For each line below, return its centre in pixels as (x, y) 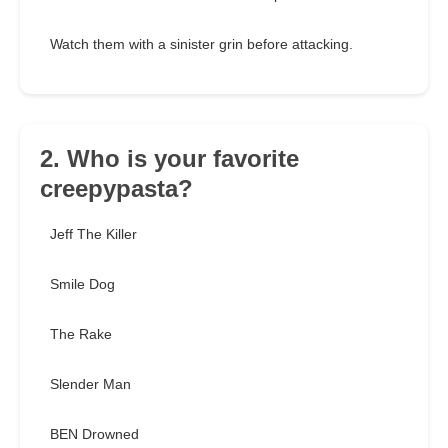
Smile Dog (82, 284)
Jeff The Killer (93, 234)
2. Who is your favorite (169, 159)
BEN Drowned (94, 434)
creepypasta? (116, 189)
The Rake (81, 334)
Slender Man (90, 384)
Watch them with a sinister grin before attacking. (201, 44)
